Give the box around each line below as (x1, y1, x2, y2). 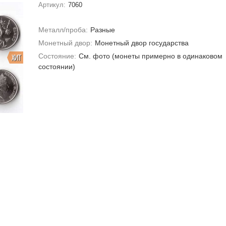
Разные (90, 26, 116, 34)
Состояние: (38, 52, 76, 60)
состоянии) (38, 63, 75, 71)
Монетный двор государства (95, 39, 189, 47)
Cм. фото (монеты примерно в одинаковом (79, 52, 223, 60)
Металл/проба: (38, 26, 88, 34)
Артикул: (38, 1, 66, 9)
